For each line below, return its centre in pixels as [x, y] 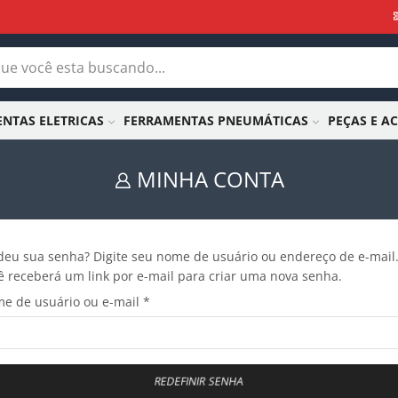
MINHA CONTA [210, 179]
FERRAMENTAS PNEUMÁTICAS [216, 120]
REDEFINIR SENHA [199, 381]
